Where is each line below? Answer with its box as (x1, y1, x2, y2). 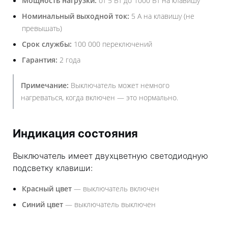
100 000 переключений (72, 39, 152, 49)
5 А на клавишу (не (129, 11, 194, 21)
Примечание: (21, 80, 69, 90)
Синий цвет (22, 199, 63, 209)
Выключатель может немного (69, 80, 169, 90)
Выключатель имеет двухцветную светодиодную (13, 151, 208, 161)
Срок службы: (22, 39, 72, 49)
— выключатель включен (72, 184, 159, 193)
